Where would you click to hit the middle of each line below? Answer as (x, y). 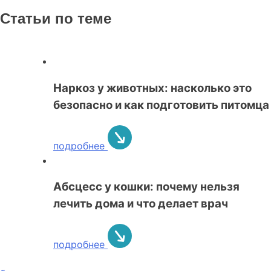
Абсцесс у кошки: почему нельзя (146, 187)
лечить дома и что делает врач (141, 204)
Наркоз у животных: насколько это (152, 88)
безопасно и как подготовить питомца (161, 105)
